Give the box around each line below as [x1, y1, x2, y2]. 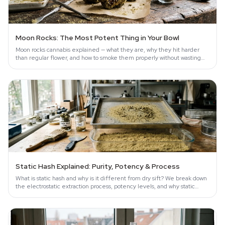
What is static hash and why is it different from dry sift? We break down [16, 174, 207, 182]
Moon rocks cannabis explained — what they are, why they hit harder [16, 46, 199, 54]
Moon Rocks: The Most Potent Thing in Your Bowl [16, 33, 179, 42]
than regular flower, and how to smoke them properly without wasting [16, 54, 201, 62]
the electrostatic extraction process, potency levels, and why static [16, 182, 195, 190]
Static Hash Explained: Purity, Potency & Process [16, 162, 180, 171]
